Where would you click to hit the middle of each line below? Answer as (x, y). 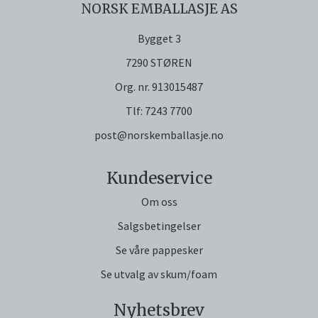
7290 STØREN (159, 63)
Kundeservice (159, 179)
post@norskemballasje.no (159, 135)
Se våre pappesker (159, 250)
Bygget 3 (159, 39)
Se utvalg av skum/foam (159, 274)
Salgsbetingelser (159, 226)
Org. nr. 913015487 (159, 87)
